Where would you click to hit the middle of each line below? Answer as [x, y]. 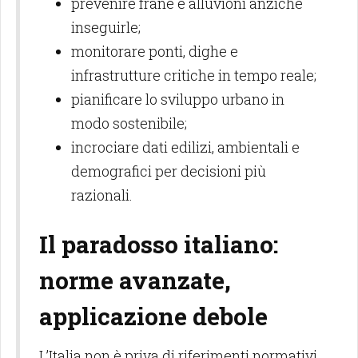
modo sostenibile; [129, 123]
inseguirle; [106, 27]
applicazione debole [153, 316]
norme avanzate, [135, 280]
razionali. [102, 195]
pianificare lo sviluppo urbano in [178, 99]
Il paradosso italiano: [159, 244]
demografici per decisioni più [169, 171]
